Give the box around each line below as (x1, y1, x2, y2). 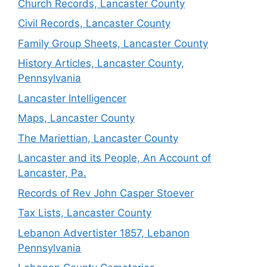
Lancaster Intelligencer (18, 92, 126, 104)
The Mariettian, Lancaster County (18, 132, 178, 144)
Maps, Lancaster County (18, 112, 135, 124)
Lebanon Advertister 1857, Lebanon (18, 226, 190, 239)
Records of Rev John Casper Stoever (18, 187, 194, 199)
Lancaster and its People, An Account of (18, 152, 211, 164)
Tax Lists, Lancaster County (18, 207, 151, 219)
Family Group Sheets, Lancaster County (18, 37, 208, 49)
